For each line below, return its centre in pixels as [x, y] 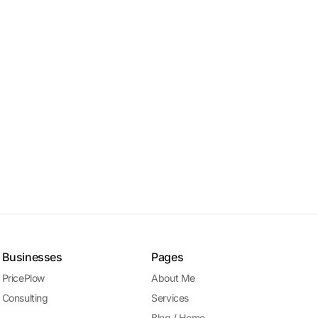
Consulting [25, 298]
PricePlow [23, 278]
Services [170, 298]
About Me [174, 278]
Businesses [32, 257]
